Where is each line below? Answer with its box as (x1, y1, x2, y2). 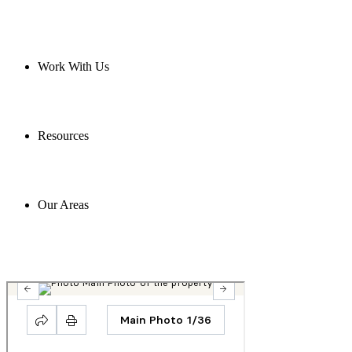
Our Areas (38, 198, 89, 211)
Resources (38, 129, 89, 142)
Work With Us (38, 60, 109, 73)
